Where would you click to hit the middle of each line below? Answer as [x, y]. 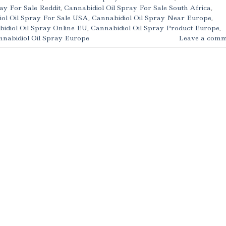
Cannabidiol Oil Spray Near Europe [152, 18]
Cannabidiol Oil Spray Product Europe [155, 28]
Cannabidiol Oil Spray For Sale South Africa [137, 8]
